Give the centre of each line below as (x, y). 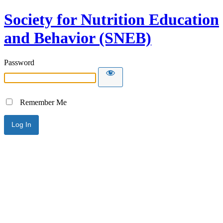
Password (19, 62)
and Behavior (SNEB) (78, 38)
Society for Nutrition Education (111, 20)
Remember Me (40, 102)
